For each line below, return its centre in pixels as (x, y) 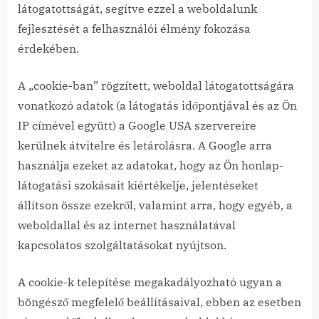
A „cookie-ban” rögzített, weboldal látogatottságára (156, 86)
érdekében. (48, 49)
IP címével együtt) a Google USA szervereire (137, 126)
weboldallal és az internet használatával (127, 225)
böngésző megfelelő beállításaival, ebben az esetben (159, 302)
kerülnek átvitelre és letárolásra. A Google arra (145, 146)
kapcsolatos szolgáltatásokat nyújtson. (122, 245)
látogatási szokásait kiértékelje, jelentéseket (138, 185)
